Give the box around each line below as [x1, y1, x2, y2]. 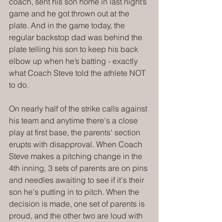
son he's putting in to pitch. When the [9, 186, 141, 197]
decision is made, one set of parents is [9, 198, 147, 209]
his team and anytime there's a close [9, 115, 140, 125]
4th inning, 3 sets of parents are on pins [9, 163, 150, 173]
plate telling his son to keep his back [9, 44, 140, 54]
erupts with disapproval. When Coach [9, 139, 144, 149]
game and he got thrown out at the [9, 8, 131, 18]
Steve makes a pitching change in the [9, 151, 144, 161]
